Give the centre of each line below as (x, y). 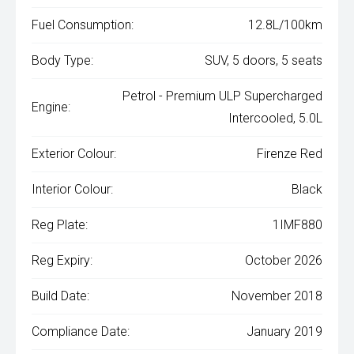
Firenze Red (290, 154)
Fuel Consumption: (83, 25)
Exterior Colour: (74, 154)
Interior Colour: (72, 190)
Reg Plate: (60, 225)
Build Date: (60, 296)
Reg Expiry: (62, 261)
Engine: (51, 107)
